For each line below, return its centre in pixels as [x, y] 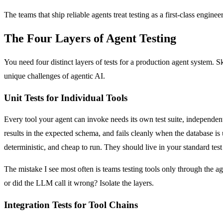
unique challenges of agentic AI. [55, 76]
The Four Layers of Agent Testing [90, 38]
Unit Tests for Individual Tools [66, 98]
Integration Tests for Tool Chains [71, 205]
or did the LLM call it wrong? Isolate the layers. [79, 183]
